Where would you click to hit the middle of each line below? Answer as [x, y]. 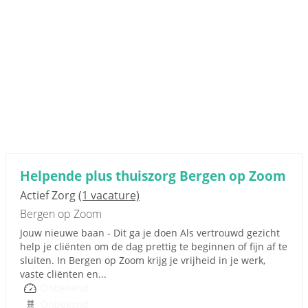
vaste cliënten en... [63, 274]
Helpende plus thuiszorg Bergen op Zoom [153, 176]
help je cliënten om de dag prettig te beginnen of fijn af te [154, 246]
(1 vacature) [109, 195]
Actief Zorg [49, 195]
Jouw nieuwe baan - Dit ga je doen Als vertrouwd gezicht [150, 233]
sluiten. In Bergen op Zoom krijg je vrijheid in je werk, [143, 260]
